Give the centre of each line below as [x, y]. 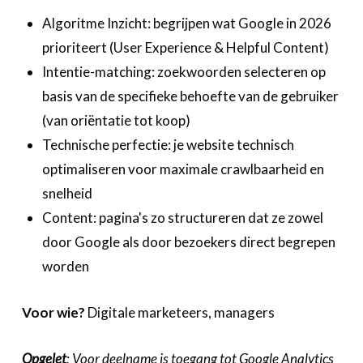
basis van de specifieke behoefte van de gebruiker [191, 96]
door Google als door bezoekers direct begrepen [189, 241]
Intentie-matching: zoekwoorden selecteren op [184, 71]
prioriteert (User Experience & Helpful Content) [186, 47]
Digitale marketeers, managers [181, 312]
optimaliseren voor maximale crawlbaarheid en [184, 169]
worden [66, 266]
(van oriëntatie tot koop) [117, 120]
